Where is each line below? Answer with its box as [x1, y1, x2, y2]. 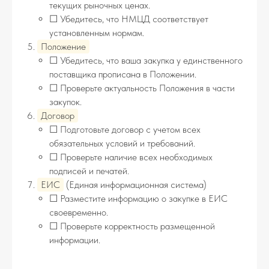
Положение [41, 41, 86, 52]
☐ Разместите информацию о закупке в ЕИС [49, 193, 228, 204]
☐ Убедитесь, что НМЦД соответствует [49, 13, 208, 25]
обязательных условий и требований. [49, 138, 195, 149]
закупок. [49, 96, 82, 107]
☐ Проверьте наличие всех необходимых [49, 151, 213, 163]
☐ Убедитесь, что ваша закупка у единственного [49, 55, 243, 66]
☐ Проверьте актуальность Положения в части [49, 82, 235, 94]
